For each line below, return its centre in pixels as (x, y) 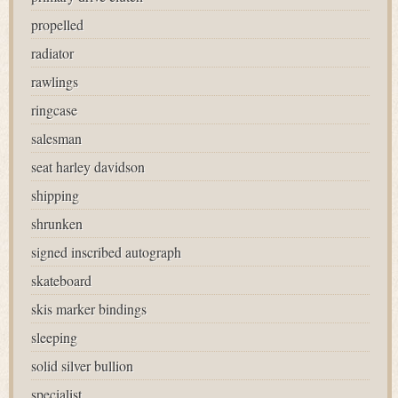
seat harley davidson (88, 167)
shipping (55, 195)
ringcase (54, 110)
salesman (56, 138)
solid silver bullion (82, 366)
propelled (57, 24)
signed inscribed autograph (106, 252)
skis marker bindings (89, 309)
